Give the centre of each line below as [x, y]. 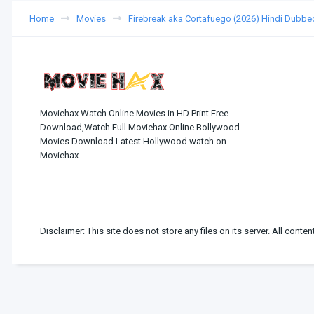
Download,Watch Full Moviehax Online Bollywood [140, 127]
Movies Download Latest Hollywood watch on [133, 141]
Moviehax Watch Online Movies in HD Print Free [134, 113]
